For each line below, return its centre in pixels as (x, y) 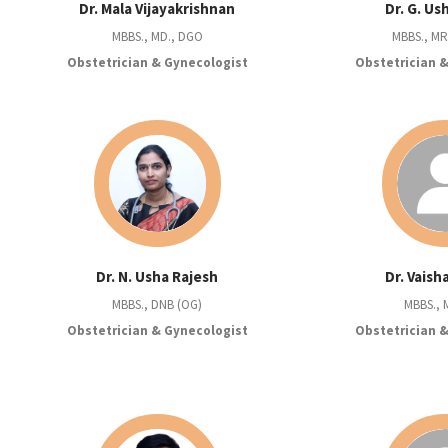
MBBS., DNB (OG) (157, 305)
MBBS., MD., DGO (157, 37)
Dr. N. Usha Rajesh (157, 277)
